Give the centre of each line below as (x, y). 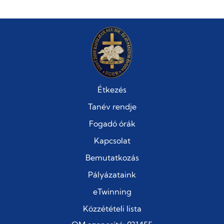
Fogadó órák (112, 124)
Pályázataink (112, 175)
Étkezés (112, 90)
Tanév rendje (112, 107)
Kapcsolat (112, 141)
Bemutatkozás (112, 158)
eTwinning (112, 192)
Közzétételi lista (112, 209)
